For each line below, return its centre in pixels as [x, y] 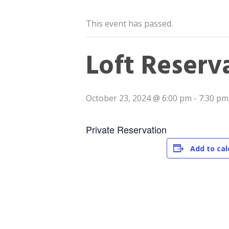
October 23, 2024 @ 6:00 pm [139, 98]
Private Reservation [126, 129]
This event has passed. [129, 23]
